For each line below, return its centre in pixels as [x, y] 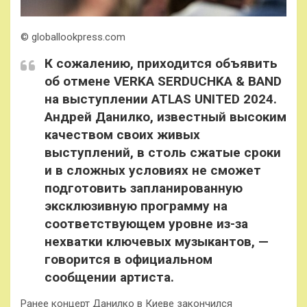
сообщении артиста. [109, 277]
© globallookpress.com [73, 37]
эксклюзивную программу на [136, 206]
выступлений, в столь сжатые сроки [163, 152]
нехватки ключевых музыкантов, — [157, 241]
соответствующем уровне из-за [146, 223]
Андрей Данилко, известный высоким [165, 116]
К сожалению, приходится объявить [161, 63]
